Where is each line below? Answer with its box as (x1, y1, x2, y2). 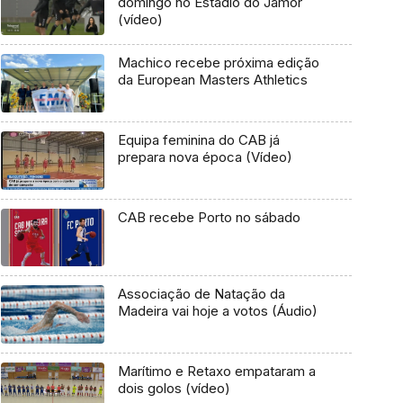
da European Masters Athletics (117, 71, 308, 89)
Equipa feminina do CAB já (117, 130, 280, 148)
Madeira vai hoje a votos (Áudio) (117, 302, 318, 320)
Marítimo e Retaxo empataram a (117, 362, 316, 380)
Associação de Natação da (117, 285, 285, 303)
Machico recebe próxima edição (117, 54, 319, 72)
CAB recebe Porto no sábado (117, 208, 300, 226)
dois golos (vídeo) (117, 379, 230, 397)
